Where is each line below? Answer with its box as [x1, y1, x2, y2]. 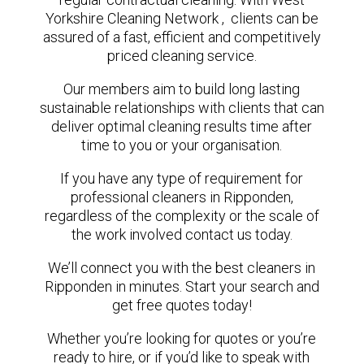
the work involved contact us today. [71, 226, 292, 243]
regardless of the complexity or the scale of [44, 207, 319, 224]
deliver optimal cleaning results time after [51, 118, 313, 135]
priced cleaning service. [106, 47, 257, 64]
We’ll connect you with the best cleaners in [48, 259, 316, 276]
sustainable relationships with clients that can [39, 99, 324, 116]
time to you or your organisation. [81, 136, 283, 154]
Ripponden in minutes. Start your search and [44, 278, 319, 295]
